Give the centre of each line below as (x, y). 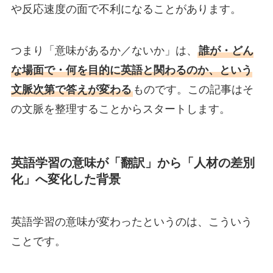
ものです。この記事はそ (193, 90)
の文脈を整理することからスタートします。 (120, 109)
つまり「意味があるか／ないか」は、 (104, 51)
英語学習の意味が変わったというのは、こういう (131, 222)
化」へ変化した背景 (66, 179)
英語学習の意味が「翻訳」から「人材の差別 (133, 163)
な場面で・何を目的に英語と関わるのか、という (131, 70)
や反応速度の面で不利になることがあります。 (126, 9)
